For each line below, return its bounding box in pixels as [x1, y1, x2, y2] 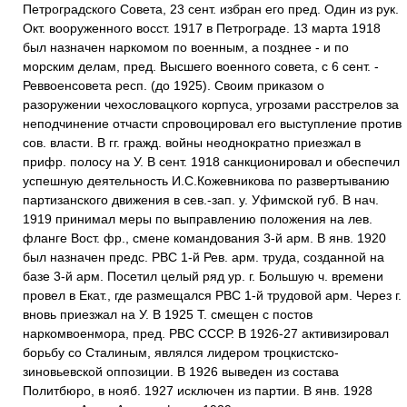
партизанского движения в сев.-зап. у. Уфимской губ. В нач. [23, 193, 379, 207]
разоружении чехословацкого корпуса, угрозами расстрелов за [23, 97, 399, 112]
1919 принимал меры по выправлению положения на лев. [23, 212, 372, 226]
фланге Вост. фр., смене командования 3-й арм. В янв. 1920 [23, 231, 386, 245]
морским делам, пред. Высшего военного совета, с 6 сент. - [23, 59, 379, 74]
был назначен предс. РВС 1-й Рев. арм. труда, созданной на [23, 250, 384, 264]
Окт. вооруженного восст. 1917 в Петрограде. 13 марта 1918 [23, 21, 381, 35]
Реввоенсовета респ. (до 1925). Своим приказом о [23, 78, 324, 93]
